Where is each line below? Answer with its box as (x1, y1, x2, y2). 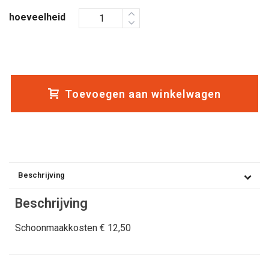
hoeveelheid (9, 11, 65, 23)
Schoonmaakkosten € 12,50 (15, 222, 131, 234)
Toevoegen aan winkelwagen (65, 87, 221, 100)
